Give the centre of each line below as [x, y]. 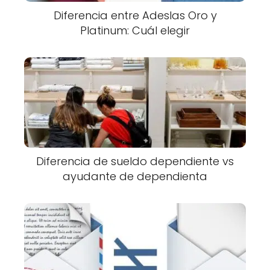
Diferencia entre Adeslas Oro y [135, 16]
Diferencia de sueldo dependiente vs [135, 162]
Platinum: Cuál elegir [135, 31]
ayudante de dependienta [135, 177]
